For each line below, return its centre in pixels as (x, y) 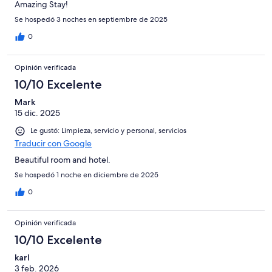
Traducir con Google (53, 143)
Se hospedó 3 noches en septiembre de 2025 (91, 20)
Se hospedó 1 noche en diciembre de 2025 (87, 175)
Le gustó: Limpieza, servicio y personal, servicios (108, 131)
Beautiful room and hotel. (63, 159)
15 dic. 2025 (37, 113)
